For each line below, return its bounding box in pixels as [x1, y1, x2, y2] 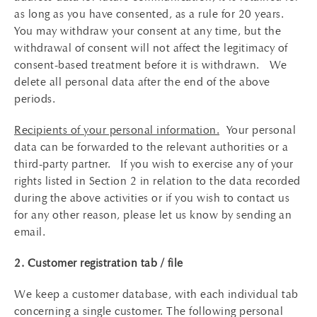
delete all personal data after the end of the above [14, 75, 270, 88]
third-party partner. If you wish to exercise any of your [14, 157, 294, 171]
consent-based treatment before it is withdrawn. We [14, 58, 287, 71]
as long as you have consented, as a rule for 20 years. [14, 7, 284, 21]
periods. [14, 92, 55, 105]
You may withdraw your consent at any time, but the [14, 24, 281, 38]
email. [14, 225, 45, 238]
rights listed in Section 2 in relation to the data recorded [14, 174, 301, 188]
